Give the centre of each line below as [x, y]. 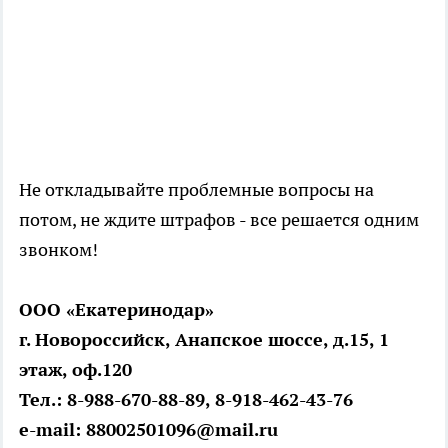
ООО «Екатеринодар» [116, 310]
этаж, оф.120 [75, 370]
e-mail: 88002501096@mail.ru [148, 430]
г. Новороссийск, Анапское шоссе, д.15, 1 [204, 340]
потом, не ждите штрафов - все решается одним [219, 220]
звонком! [58, 250]
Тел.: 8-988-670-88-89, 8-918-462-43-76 [186, 400]
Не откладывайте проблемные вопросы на [196, 190]
